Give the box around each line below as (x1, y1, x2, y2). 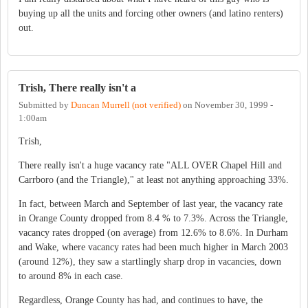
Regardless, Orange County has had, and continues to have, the (19, 294, 263, 305)
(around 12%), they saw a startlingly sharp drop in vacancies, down (19, 256, 281, 267)
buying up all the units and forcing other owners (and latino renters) (19, 8, 283, 19)
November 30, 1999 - (195, 100, 273, 111)
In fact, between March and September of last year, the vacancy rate (19, 198, 283, 209)
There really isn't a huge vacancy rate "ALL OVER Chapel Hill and (19, 159, 282, 170)
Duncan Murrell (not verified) (71, 100, 181, 111)
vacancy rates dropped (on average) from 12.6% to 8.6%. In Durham (19, 227, 288, 238)
